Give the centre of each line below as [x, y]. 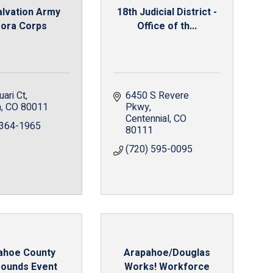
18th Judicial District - [167, 12]
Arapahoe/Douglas [167, 253]
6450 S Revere [157, 96]
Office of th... [167, 26]
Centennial [147, 119]
